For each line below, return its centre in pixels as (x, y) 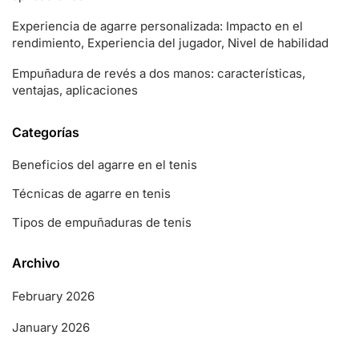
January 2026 (51, 328)
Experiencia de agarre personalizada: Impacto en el (157, 26)
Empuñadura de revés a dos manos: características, (159, 74)
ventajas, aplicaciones (75, 91)
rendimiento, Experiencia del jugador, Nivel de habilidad (170, 43)
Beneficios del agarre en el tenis (105, 165)
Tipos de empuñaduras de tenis (102, 223)
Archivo (36, 263)
